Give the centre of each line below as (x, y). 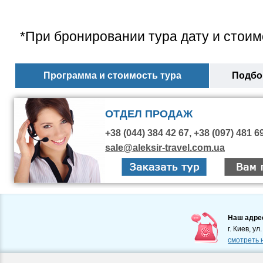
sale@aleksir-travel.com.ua (165, 147)
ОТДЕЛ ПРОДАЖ (149, 114)
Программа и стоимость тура (112, 75)
